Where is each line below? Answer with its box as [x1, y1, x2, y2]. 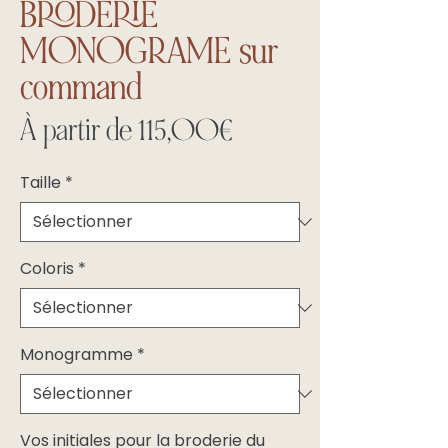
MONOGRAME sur [20, 28, 278, 75]
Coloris [20, 257, 74, 281]
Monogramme [20, 343, 133, 367]
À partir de [20, 111, 138, 151]
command [20, 64, 142, 111]
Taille [20, 171, 61, 195]
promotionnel [232, 145, 372, 185]
